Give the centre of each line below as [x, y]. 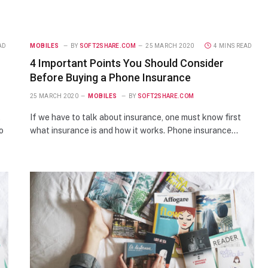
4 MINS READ [233, 45]
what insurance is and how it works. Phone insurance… [134, 130]
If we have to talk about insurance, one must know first [135, 117]
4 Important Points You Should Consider [127, 63]
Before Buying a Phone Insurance [110, 77]
